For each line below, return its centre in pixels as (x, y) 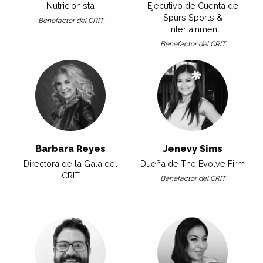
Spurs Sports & (193, 18)
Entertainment (193, 29)
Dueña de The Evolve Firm (193, 164)
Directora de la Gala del (70, 164)
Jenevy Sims (193, 149)
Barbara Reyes (70, 149)
